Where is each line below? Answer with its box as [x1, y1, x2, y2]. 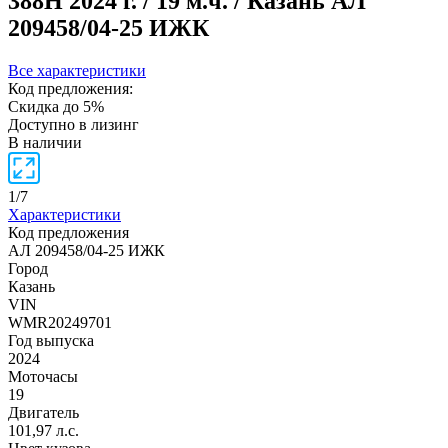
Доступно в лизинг [8, 115, 139, 133]
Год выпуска [8, 331, 94, 349]
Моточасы [8, 367, 78, 385]
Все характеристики [8, 61, 146, 79]
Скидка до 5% [8, 97, 104, 115]
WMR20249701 [8, 313, 112, 331]
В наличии [8, 133, 82, 151]
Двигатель [8, 403, 79, 421]
